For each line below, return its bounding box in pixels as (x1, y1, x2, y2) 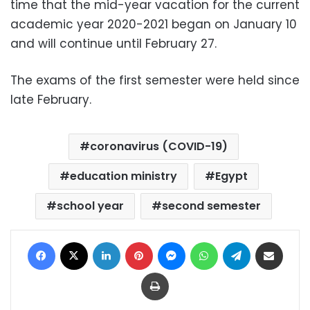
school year (56, 198, 124, 215)
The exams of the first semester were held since (10, 72, 300, 89)
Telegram (249, 235, 294, 248)
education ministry (69, 168, 177, 185)
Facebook (54, 235, 100, 248)
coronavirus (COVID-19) (89, 138, 228, 155)
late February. (10, 91, 91, 109)
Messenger (184, 235, 236, 248)
